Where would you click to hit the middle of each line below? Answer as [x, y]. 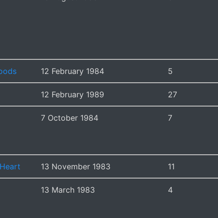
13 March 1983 [68, 190]
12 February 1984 [73, 71]
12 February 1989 [73, 94]
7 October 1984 [70, 118]
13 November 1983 [76, 166]
